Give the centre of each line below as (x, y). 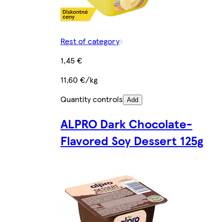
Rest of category (90, 41)
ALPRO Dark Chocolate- (127, 124)
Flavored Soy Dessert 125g (132, 140)
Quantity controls (92, 99)
